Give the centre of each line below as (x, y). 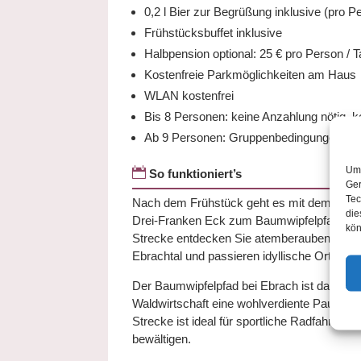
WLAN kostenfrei (189, 95)
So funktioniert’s (196, 174)
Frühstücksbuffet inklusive (214, 33)
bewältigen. (162, 339)
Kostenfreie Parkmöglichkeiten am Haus (251, 75)
